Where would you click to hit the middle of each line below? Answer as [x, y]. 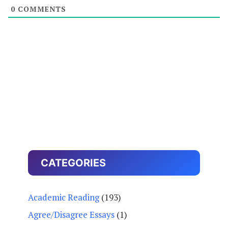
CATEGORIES [73, 163]
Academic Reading [64, 197]
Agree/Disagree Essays [71, 214]
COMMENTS [41, 9]
